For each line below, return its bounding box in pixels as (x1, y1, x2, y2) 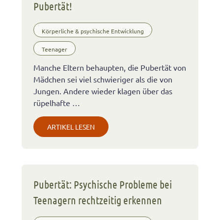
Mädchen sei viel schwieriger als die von (33, 74, 172, 84)
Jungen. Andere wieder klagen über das (33, 85, 172, 96)
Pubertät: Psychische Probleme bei (33, 177, 172, 191)
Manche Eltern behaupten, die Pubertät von (33, 62, 186, 72)
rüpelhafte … (33, 97, 80, 108)
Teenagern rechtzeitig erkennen (33, 193, 162, 206)
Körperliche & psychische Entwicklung (42, 27, 144, 35)
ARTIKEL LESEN (47, 122, 95, 131)
